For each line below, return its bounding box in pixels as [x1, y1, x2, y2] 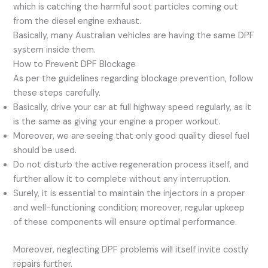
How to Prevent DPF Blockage [13, 58, 136, 70]
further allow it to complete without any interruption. [13, 173, 231, 185]
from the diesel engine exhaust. [13, 15, 142, 27]
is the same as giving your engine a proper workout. [13, 115, 221, 127]
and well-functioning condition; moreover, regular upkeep [13, 202, 245, 214]
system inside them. [13, 44, 96, 56]
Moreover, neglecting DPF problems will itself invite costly [13, 243, 249, 255]
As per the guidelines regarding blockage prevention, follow [13, 72, 254, 84]
